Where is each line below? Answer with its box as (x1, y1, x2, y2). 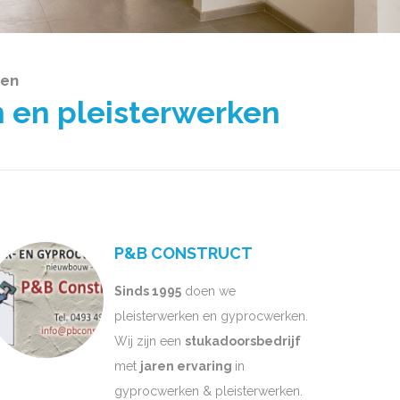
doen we (181, 283, 236, 298)
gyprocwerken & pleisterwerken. (114, 383, 303, 398)
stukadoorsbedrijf (185, 333, 301, 348)
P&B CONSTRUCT (114, 243, 253, 262)
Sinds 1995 (114, 283, 181, 298)
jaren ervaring (140, 358, 235, 373)
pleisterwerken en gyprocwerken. (114, 308, 308, 323)
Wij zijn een (114, 333, 185, 348)
